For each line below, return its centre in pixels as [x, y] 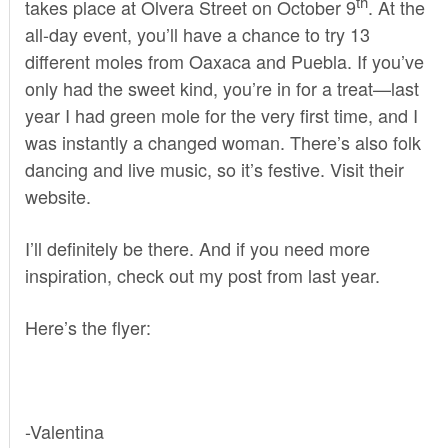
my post [232, 274]
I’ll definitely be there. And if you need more [197, 247]
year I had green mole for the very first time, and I [221, 114]
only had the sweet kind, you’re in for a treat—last [221, 87]
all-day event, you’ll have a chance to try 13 [197, 33]
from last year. [323, 274]
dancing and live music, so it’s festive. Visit [196, 168]
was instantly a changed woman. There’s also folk [222, 141]
